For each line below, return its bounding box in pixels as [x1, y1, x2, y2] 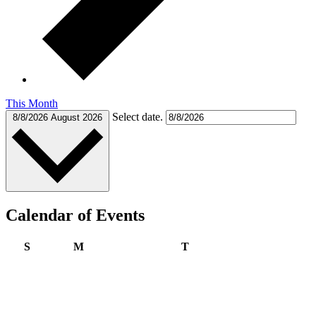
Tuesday [188, 240, 229, 253]
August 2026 [51, 111, 102, 123]
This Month [6, 97, 58, 109]
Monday [83, 240, 123, 253]
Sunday [30, 240, 66, 253]
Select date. [112, 110, 166, 123]
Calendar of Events [6, 205, 145, 224]
